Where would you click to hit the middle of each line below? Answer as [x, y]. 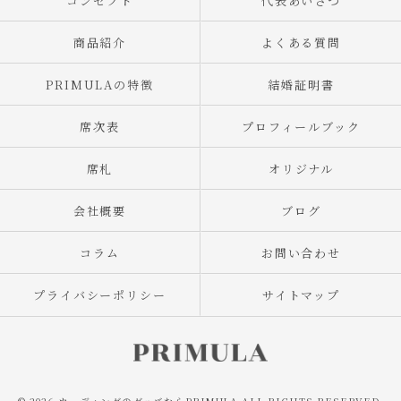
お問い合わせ [301, 253]
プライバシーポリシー [100, 295]
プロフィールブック [301, 127]
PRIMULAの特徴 [100, 85]
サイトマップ [301, 295]
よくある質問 [301, 43]
